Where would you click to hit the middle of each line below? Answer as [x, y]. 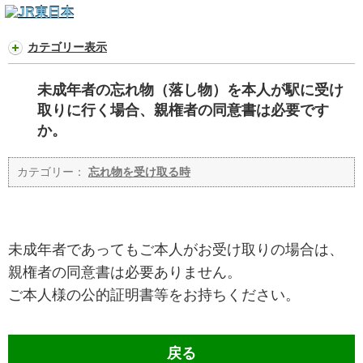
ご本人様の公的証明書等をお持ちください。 [154, 295]
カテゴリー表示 [67, 47]
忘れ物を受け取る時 [139, 172]
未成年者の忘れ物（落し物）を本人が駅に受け [190, 90]
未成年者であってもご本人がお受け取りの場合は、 [176, 250]
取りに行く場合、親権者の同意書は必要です [183, 111]
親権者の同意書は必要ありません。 [125, 273]
